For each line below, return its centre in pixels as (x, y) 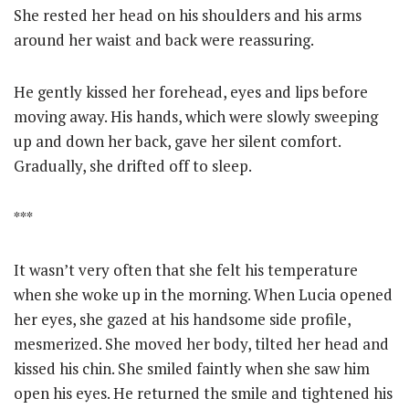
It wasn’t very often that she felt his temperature (186, 270)
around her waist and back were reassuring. (164, 40)
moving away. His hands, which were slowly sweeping (196, 116)
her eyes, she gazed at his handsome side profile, (182, 319)
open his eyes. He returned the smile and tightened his (203, 393)
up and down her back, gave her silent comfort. (177, 141)
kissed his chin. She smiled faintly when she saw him (192, 368)
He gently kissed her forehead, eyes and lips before (191, 92)
